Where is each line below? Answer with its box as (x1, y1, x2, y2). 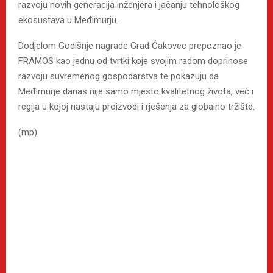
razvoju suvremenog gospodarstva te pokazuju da (18, 71, 219, 82)
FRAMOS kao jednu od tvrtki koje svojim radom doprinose (18, 55, 248, 67)
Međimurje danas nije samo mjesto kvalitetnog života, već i (18, 86, 253, 97)
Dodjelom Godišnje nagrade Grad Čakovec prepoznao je (18, 40, 241, 52)
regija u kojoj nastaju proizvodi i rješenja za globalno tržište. (18, 101, 255, 113)
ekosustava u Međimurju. (18, 15, 118, 26)
